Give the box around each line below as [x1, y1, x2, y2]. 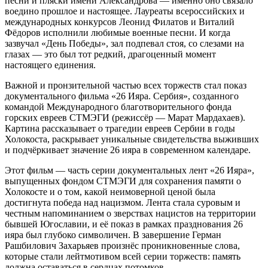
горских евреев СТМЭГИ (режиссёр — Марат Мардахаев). [5, 112, 245, 123]
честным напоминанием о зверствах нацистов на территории [5, 208, 256, 219]
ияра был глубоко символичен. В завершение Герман [5, 230, 221, 240]
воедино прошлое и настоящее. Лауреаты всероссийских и [5, 6, 245, 17]
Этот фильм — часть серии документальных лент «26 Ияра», [5, 165, 254, 176]
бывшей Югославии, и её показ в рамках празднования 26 [5, 219, 243, 230]
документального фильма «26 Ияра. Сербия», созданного [5, 91, 239, 102]
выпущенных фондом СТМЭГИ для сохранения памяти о [5, 176, 241, 187]
